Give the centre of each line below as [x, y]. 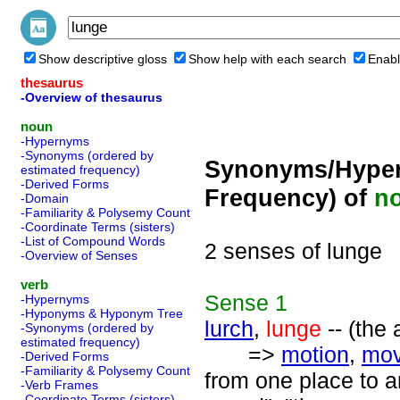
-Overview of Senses [79, 255]
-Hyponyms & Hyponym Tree [102, 313]
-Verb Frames [59, 385]
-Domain [45, 198]
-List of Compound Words [93, 241]
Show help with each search [267, 59]
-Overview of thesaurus [92, 97]
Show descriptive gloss [103, 59]
